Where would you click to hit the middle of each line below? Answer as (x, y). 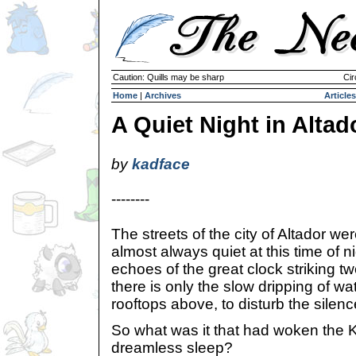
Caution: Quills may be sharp (168, 77)
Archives (163, 95)
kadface (161, 164)
